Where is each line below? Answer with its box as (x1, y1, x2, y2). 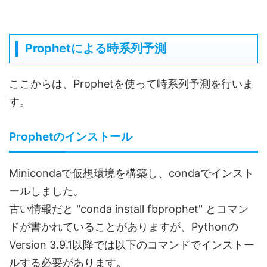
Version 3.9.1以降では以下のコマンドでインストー (9, 238, 254, 252)
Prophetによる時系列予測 (25, 41, 166, 56)
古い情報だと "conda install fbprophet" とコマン (9, 203, 249, 216)
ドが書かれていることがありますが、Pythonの (9, 221, 238, 234)
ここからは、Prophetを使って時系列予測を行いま (9, 77, 253, 91)
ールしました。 (9, 185, 84, 198)
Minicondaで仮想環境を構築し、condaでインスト (9, 167, 254, 180)
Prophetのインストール (9, 130, 132, 144)
